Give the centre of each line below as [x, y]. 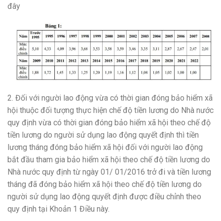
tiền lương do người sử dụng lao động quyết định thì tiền [103, 135]
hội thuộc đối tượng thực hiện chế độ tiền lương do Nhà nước [110, 110]
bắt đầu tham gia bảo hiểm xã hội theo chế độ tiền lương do [109, 160]
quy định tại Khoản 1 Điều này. [58, 209]
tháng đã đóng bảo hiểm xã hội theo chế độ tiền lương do [105, 184]
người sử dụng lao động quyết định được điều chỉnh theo [104, 197]
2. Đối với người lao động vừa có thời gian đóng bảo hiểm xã [110, 98]
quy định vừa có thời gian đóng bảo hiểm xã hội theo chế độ [109, 123]
